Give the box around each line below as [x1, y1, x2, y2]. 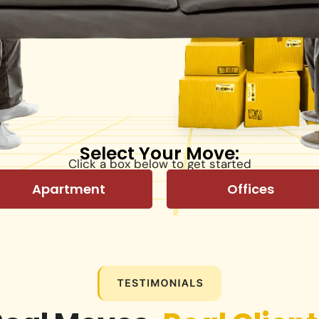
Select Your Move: [80, 140, 239, 166]
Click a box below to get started [68, 155, 251, 172]
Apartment [32, 179, 105, 198]
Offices [226, 179, 274, 198]
